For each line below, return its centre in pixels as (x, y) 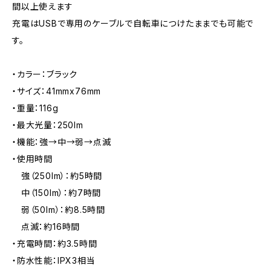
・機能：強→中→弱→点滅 (62, 142)
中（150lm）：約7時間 (57, 193)
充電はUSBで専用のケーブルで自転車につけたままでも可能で (133, 23)
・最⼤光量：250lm (48, 125)
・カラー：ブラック (45, 74)
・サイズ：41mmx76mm (57, 91)
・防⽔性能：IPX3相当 (54, 260)
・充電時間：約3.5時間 (55, 243)
